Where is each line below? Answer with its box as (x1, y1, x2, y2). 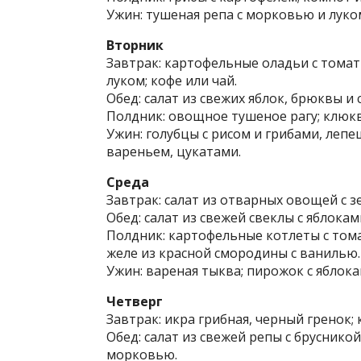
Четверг (106, 293, 163, 310)
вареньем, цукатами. (106, 143, 241, 160)
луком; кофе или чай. (106, 72, 237, 89)
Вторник (106, 36, 164, 54)
